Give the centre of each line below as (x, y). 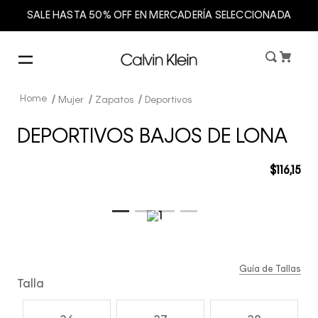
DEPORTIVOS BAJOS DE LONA (152, 137)
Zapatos (114, 100)
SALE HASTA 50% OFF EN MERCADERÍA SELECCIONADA (159, 16)
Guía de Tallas (270, 270)
